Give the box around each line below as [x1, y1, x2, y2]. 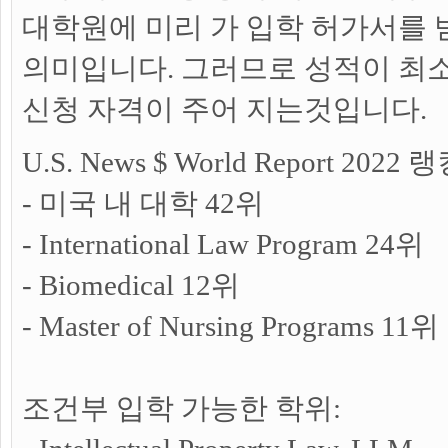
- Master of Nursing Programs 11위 [22, 310, 439, 342]
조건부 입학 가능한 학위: [22, 392, 341, 424]
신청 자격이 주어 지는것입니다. [22, 93, 427, 125]
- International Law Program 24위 [22, 228, 424, 260]
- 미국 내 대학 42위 [22, 187, 264, 219]
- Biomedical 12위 [22, 269, 240, 301]
